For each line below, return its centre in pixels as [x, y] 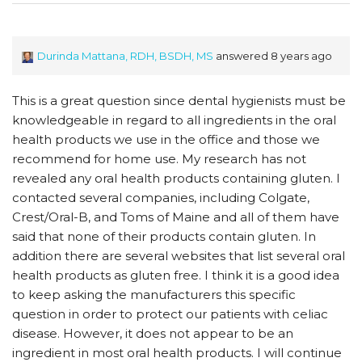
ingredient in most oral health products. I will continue [177, 353]
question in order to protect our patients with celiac [170, 314]
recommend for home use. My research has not [159, 159]
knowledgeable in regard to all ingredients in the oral [174, 120]
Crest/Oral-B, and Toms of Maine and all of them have [176, 217]
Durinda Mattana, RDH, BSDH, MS [125, 56]
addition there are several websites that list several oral [179, 256]
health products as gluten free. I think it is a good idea [176, 275]
